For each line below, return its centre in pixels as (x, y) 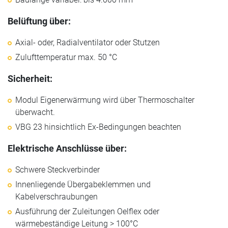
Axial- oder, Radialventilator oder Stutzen (88, 43)
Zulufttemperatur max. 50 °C (66, 58)
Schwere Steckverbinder (58, 170)
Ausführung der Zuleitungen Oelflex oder (87, 212)
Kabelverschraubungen (56, 197)
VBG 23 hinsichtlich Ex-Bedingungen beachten (98, 127)
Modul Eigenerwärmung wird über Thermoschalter (105, 100)
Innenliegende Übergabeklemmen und (83, 185)
